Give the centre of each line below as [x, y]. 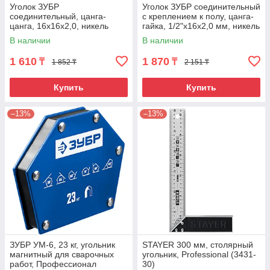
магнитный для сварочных [62, 255]
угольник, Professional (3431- [199, 255]
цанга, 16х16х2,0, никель [59, 26]
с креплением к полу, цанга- [198, 17]
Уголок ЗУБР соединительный [201, 7]
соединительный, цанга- [58, 17]
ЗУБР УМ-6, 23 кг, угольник [62, 245]
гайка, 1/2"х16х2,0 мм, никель [201, 26]
